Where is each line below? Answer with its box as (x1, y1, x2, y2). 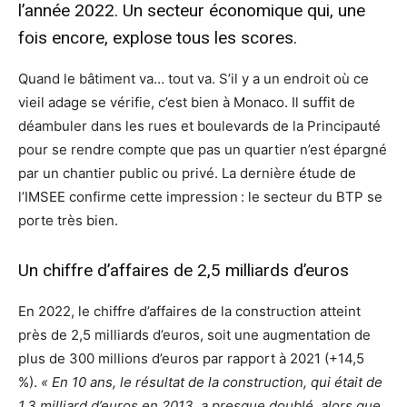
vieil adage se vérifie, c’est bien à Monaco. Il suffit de (18, 94, 355, 112)
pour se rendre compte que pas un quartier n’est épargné (18, 141, 387, 159)
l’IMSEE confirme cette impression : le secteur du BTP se (18, 188, 382, 206)
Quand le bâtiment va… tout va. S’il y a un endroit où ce (18, 70, 369, 88)
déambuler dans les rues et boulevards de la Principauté (18, 117, 381, 135)
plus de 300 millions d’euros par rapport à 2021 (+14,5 (18, 350, 364, 368)
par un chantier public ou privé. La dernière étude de (18, 164, 356, 183)
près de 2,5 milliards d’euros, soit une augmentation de (18, 326, 371, 344)
